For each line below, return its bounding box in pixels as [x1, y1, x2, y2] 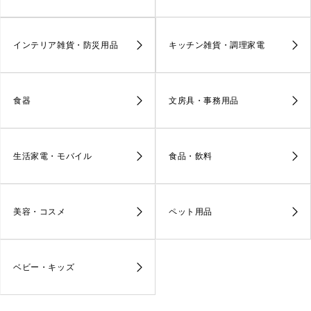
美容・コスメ [13, 205, 66, 217]
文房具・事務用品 [169, 94, 239, 106]
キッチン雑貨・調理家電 [169, 38, 265, 51]
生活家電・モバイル [13, 149, 92, 162]
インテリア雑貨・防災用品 [13, 38, 119, 51]
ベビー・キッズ [13, 260, 75, 273]
